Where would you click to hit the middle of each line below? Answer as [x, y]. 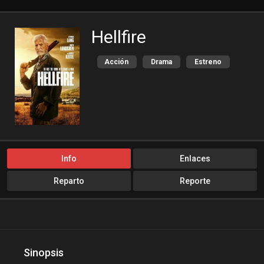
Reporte [195, 181]
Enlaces [195, 159]
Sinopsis [44, 253]
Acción [116, 62]
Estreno [208, 62]
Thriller [118, 81]
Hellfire [119, 37]
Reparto [69, 181]
